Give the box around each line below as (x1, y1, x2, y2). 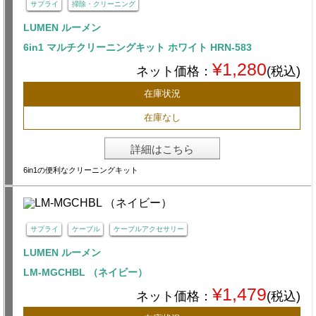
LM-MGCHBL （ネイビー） (23, 267, 147, 279)
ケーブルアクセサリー (113, 225, 184, 233)
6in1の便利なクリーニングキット (23, 166, 138, 175)
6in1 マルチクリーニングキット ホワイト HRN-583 (23, 42, 252, 54)
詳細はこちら (130, 143, 194, 156)
